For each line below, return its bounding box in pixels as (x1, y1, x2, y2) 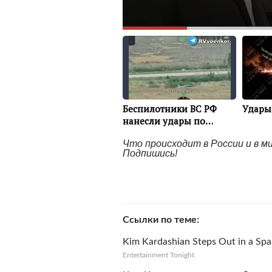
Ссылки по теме (123, 215, 197, 225)
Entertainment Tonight (123, 251, 194, 259)
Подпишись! (123, 148, 177, 158)
